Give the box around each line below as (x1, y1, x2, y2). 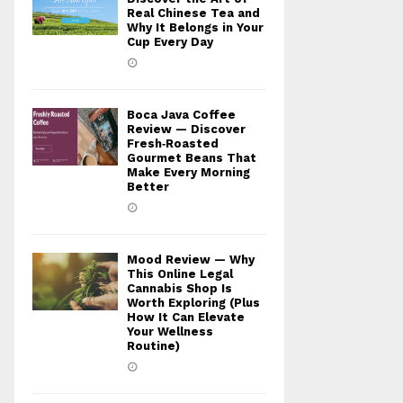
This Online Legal (127, 267, 233, 282)
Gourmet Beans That (127, 151, 256, 166)
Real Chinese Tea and (127, 6, 260, 21)
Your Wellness (127, 325, 213, 339)
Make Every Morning (127, 166, 250, 180)
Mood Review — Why (127, 253, 255, 267)
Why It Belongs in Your (127, 21, 264, 35)
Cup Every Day (127, 35, 213, 49)
